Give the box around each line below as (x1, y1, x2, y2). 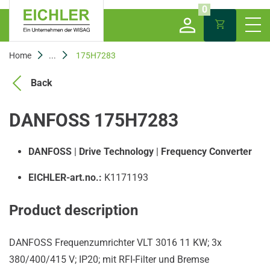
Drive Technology (79, 146, 154, 157)
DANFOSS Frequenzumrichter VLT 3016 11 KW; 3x (9, 237, 222, 248)
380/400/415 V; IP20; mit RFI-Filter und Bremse (9, 254, 209, 265)
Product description (9, 202, 138, 219)
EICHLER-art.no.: (28, 172, 102, 183)
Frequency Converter (161, 146, 252, 157)
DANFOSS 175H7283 (9, 110, 178, 131)
